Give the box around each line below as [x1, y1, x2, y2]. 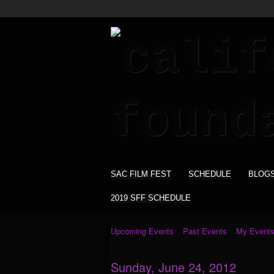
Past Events [183, 225, 227, 237]
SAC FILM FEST [111, 169, 171, 179]
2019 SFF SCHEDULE [111, 193, 191, 202]
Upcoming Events [111, 225, 174, 237]
